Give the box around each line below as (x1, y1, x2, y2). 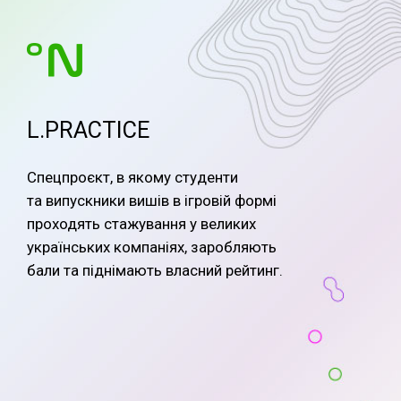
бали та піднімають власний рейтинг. (27, 261, 283, 280)
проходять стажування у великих (27, 215, 256, 234)
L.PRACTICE (27, 116, 149, 144)
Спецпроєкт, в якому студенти (27, 168, 238, 187)
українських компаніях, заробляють (27, 238, 277, 257)
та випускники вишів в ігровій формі (27, 192, 277, 210)
